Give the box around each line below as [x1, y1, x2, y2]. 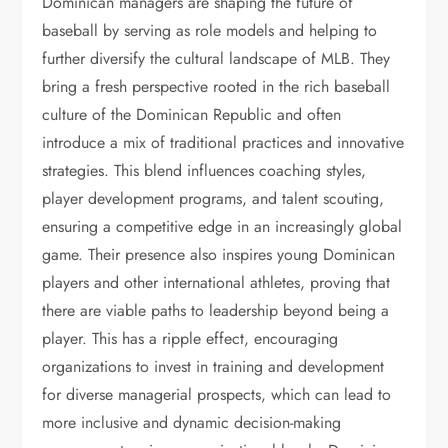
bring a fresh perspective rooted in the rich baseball [42, 75, 391, 98]
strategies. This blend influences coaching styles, [42, 159, 367, 182]
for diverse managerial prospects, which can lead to [42, 383, 392, 406]
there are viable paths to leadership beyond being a [42, 299, 390, 322]
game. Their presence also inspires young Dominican [42, 243, 396, 266]
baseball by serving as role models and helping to [42, 19, 378, 42]
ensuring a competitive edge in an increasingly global [42, 215, 403, 238]
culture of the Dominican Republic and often [42, 103, 342, 126]
